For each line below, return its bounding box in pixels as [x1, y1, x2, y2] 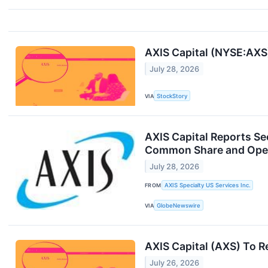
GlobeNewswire [157, 202, 201, 209]
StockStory [157, 92, 188, 99]
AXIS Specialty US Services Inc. [164, 182, 251, 189]
